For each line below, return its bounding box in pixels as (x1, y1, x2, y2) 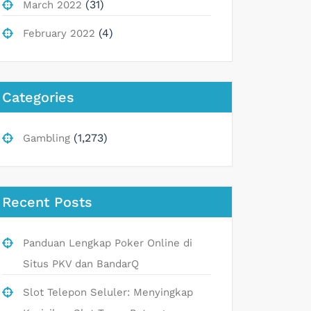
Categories (2, 88, 74, 106)
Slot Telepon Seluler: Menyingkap (23, 285, 193, 299)
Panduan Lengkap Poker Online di (23, 236, 192, 249)
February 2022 (23, 26, 95, 40)
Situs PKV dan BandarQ (23, 257, 139, 270)
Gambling (23, 131, 70, 144)
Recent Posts (2, 193, 92, 210)
